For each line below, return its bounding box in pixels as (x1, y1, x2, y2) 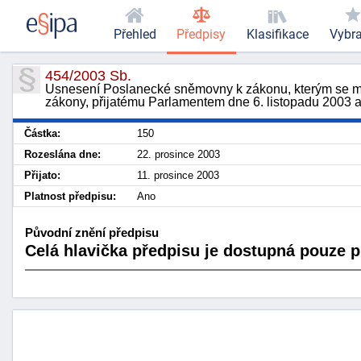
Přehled (113, 27, 156, 43)
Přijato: (24, 169, 60, 181)
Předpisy (176, 27, 226, 43)
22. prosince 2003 (137, 148, 220, 160)
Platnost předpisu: (24, 190, 116, 202)
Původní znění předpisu (25, 225, 159, 239)
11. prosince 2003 (137, 169, 219, 181)
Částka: (24, 127, 60, 139)
